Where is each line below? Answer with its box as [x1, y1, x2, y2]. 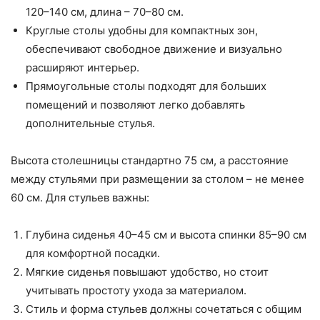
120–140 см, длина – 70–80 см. [26, 5, 184, 19]
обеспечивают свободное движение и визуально [26, 42, 282, 56]
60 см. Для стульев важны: [11, 191, 149, 205]
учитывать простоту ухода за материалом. [26, 284, 246, 298]
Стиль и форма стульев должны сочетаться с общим [26, 302, 301, 316]
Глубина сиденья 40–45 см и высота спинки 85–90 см [26, 228, 306, 242]
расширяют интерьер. [26, 61, 139, 75]
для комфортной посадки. [26, 246, 160, 261]
